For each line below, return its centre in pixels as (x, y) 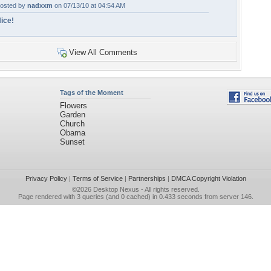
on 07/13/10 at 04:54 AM (89, 5)
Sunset (72, 142)
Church (72, 124)
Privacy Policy (46, 178)
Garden (72, 115)
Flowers (73, 106)
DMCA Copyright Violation (208, 178)
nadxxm (40, 5)
